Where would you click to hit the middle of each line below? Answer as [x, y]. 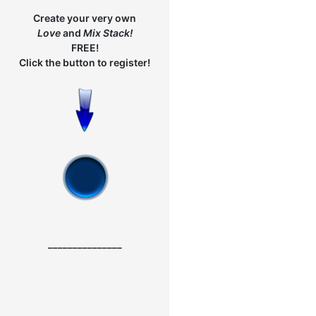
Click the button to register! [85, 62]
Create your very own [85, 18]
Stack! [117, 33]
